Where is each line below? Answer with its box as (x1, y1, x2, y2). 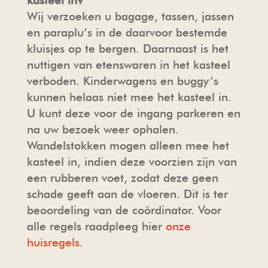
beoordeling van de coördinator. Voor (26, 203, 221, 217)
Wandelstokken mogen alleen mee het (26, 138, 229, 153)
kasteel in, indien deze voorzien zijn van (26, 154, 237, 169)
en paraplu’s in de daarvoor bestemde (26, 25, 227, 39)
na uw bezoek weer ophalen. (26, 122, 179, 136)
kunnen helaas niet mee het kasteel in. (26, 90, 232, 104)
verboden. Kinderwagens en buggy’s (26, 74, 218, 88)
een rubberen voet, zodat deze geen (26, 170, 218, 185)
